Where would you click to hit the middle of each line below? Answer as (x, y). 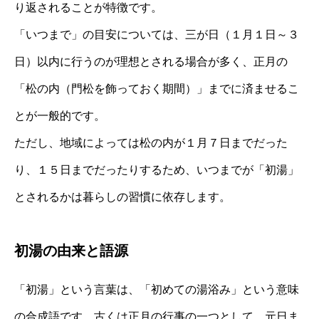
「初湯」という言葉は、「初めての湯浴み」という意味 (157, 289)
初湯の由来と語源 (71, 250)
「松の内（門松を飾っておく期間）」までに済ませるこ (157, 88)
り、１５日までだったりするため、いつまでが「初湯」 (157, 169)
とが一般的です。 (60, 115)
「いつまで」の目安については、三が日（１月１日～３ (157, 34)
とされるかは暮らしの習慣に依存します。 (122, 197)
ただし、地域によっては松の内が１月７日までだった (151, 142)
